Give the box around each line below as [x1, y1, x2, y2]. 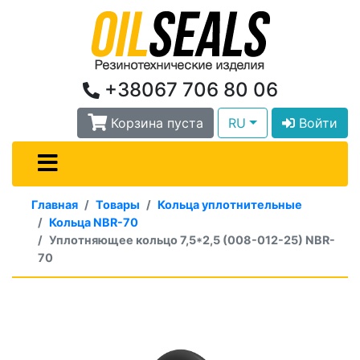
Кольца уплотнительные [157, 198, 302, 211]
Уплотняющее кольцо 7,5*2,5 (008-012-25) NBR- [49, 233, 335, 247]
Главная [31, 198, 78, 211]
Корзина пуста [111, 115, 204, 131]
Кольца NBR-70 [49, 215, 138, 229]
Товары [96, 198, 140, 211]
